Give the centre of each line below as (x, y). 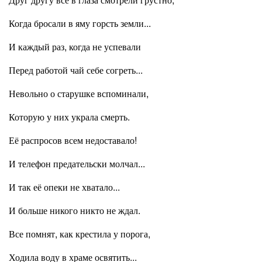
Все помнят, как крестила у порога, (80, 234)
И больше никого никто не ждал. (75, 210)
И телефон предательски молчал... (77, 163)
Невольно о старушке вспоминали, (79, 93)
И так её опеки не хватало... (64, 187)
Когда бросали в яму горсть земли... (80, 23)
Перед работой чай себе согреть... (76, 70)
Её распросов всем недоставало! (73, 140)
